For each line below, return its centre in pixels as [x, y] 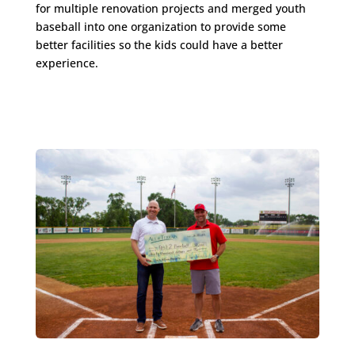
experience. [67, 63]
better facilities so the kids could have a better [159, 44]
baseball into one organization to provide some [160, 26]
